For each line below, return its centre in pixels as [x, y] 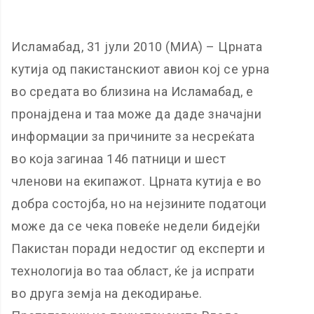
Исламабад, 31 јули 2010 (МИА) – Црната [137, 47]
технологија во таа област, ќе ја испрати [133, 271]
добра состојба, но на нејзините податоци [139, 204]
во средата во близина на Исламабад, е [132, 91]
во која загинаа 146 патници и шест [119, 159]
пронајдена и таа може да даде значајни [137, 114]
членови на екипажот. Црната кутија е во [136, 181]
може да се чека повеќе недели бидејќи [136, 226]
